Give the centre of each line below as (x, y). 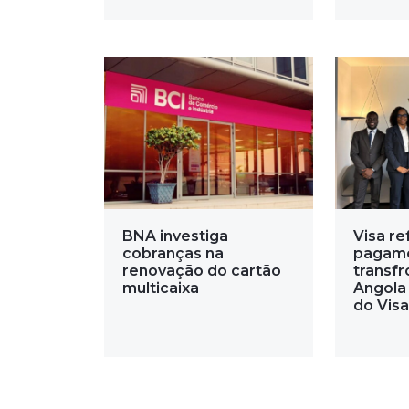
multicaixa (161, 288)
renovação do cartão (202, 271)
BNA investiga (175, 236)
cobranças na (173, 254)
